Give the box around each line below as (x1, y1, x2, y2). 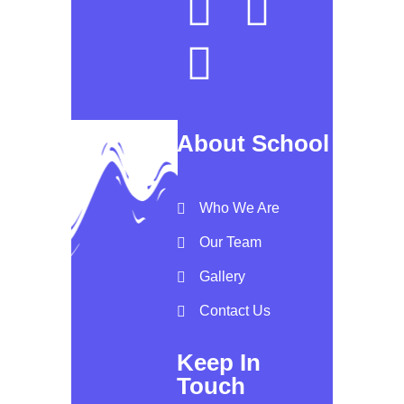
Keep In (177, 349, 261, 377)
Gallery (199, 269, 245, 285)
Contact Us (199, 303, 271, 319)
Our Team (199, 234, 262, 251)
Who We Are (199, 200, 280, 216)
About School (177, 130, 329, 158)
